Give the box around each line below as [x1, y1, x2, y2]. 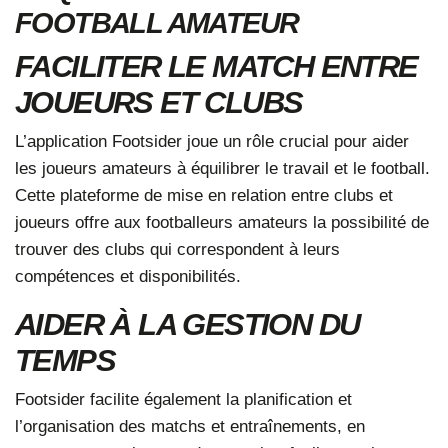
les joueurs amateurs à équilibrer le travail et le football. [15, 157, 430, 178]
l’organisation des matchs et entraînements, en [15, 415, 365, 436]
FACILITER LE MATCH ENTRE [15, 48, 418, 83]
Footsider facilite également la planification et [15, 388, 352, 409]
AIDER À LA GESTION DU [15, 306, 360, 341]
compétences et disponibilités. [15, 265, 241, 286]
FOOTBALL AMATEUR [15, 6, 299, 39]
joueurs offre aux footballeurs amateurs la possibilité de [15, 211, 429, 232]
